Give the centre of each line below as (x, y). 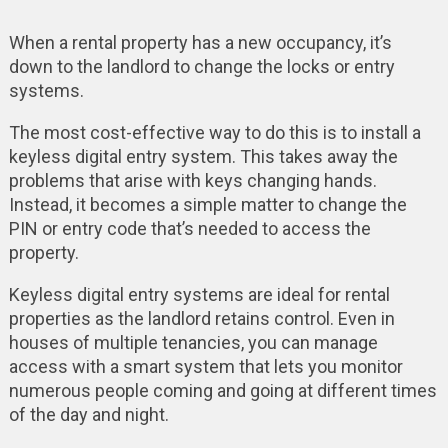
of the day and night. (88, 414)
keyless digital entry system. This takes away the (203, 156)
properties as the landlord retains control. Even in (201, 318)
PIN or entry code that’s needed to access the (189, 228)
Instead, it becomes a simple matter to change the (207, 204)
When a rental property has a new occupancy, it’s (200, 42)
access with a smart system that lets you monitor (205, 366)
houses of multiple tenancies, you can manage (193, 342)
